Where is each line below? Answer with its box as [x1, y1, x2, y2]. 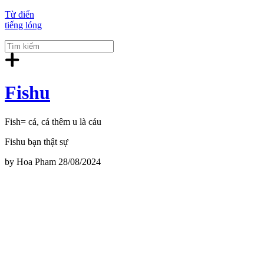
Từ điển [5, 9, 34, 19]
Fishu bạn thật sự [5, 136, 68, 147]
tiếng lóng [5, 20, 42, 30]
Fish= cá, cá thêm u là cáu [5, 116, 101, 127]
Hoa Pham [16, 156, 56, 167]
